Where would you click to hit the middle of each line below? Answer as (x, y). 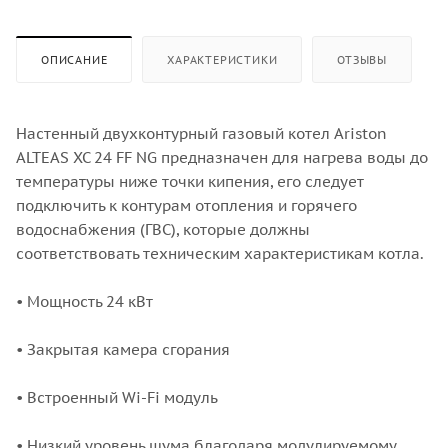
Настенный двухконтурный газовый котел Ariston (201, 133)
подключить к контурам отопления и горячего (186, 205)
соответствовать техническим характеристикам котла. (220, 253)
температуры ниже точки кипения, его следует (190, 181)
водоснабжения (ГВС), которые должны (163, 229)
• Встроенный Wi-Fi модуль (117, 397)
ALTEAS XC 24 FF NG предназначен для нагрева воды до (222, 157)
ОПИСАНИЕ (74, 59)
